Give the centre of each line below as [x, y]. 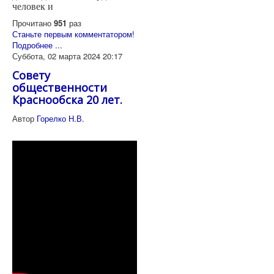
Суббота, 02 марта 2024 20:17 [67, 56]
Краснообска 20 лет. [67, 100]
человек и [33, 7]
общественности [60, 88]
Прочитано [33, 23]
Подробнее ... [37, 45]
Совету [31, 76]
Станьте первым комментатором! [73, 34]
